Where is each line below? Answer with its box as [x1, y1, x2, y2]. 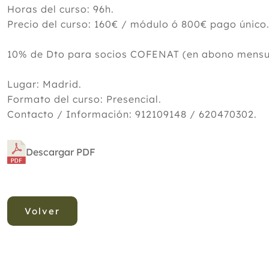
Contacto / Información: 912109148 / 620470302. [7, 108, 257, 120]
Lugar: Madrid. [7, 78, 82, 90]
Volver [25, 205, 60, 217]
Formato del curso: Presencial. [7, 93, 162, 105]
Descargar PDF [26, 146, 95, 158]
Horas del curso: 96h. [7, 3, 114, 15]
